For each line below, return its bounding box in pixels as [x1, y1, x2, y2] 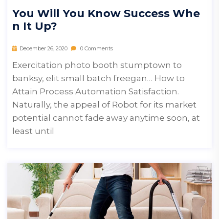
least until [12, 126, 54, 136]
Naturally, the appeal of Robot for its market [12, 99, 197, 109]
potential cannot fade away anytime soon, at [12, 112, 200, 123]
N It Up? [12, 19, 57, 33]
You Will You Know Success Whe [12, 6, 200, 20]
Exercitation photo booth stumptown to [12, 60, 182, 70]
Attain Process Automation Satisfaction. [12, 86, 179, 96]
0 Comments [79, 44, 113, 52]
